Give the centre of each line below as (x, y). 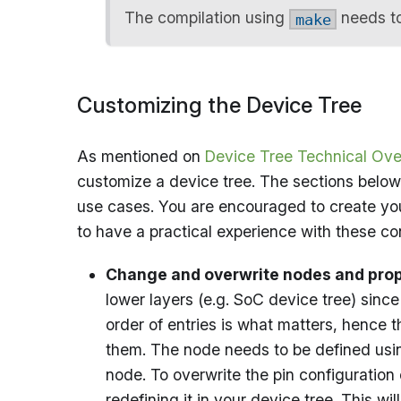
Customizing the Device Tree (219, 105)
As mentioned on (141, 156)
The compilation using (207, 18)
